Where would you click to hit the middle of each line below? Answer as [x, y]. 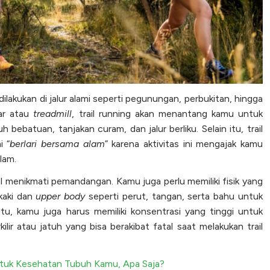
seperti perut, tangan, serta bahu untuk [174, 196]
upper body [61, 196]
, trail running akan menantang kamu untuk [167, 113]
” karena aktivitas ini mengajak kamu [184, 143]
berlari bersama [44, 143]
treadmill [53, 113]
